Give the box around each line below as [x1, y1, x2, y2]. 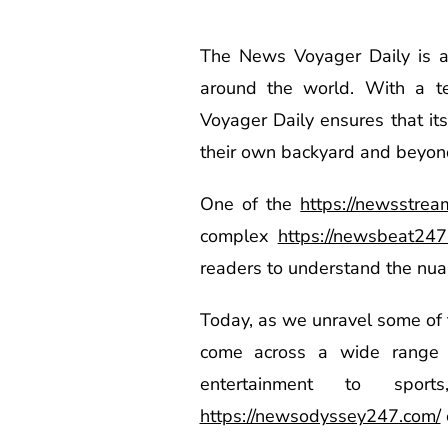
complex [199, 223, 278, 248]
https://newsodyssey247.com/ [199, 403, 441, 428]
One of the [199, 191, 301, 216]
